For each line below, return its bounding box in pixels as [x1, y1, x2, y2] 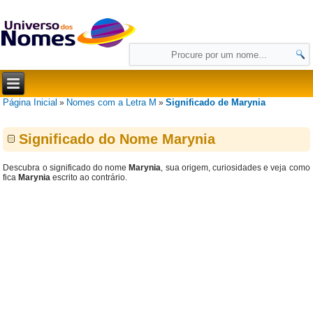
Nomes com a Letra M [66, 97, 157, 108]
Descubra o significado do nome [3, 163, 129, 173]
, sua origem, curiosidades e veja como [161, 163, 310, 173]
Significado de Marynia [166, 97, 266, 108]
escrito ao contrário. [50, 173, 128, 182]
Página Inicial [3, 97, 58, 108]
